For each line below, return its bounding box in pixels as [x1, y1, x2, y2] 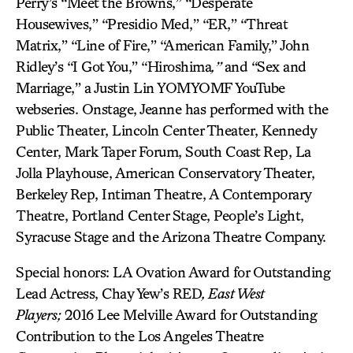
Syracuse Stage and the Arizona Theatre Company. [16, 228, 326, 245]
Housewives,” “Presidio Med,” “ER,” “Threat [16, 15, 287, 32]
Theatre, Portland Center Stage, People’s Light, [16, 206, 304, 224]
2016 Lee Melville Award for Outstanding [61, 306, 317, 323]
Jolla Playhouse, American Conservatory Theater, [16, 164, 315, 181]
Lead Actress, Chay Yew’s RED [16, 284, 202, 302]
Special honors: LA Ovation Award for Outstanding [16, 263, 330, 281]
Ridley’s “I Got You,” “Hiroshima [16, 58, 211, 75]
